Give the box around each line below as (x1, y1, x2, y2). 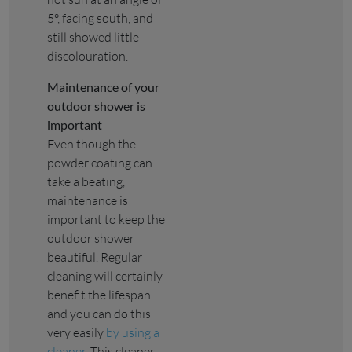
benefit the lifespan (47, 286, 151, 302)
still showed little (47, 28, 139, 45)
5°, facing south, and (47, 9, 153, 26)
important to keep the (47, 211, 165, 227)
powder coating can (47, 154, 152, 170)
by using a (106, 324, 159, 340)
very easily (47, 324, 106, 340)
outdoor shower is (47, 97, 145, 113)
